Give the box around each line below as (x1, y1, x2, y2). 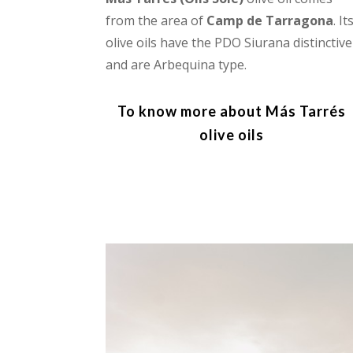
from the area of (106, 11, 207, 29)
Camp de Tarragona (206, 11, 334, 29)
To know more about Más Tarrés (117, 102, 346, 120)
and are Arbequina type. (106, 55, 247, 73)
